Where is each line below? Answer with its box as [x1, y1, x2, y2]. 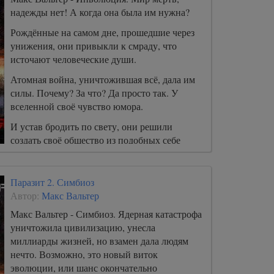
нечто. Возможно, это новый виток [10, 248, 158, 261]
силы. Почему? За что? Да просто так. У [10, 86, 178, 99]
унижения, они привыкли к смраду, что [10, 39, 177, 52]
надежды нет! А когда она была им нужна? [10, 6, 190, 18]
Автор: [10, 189, 42, 202]
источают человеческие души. [10, 53, 136, 65]
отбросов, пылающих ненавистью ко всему [10, 147, 191, 160]
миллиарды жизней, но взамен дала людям [10, 234, 188, 247]
